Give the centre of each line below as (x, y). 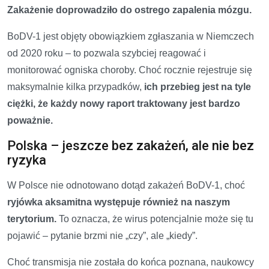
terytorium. (32, 219)
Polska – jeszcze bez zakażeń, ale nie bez (131, 145)
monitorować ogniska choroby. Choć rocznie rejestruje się (130, 70)
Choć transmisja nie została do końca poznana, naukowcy (131, 262)
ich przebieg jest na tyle (198, 86)
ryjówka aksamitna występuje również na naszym (119, 202)
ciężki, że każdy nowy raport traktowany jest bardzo (124, 103)
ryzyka (27, 160)
